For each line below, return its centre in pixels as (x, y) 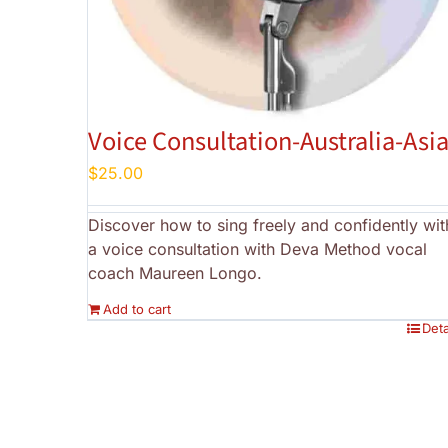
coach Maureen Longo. (175, 273)
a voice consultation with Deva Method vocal (257, 249)
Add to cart (137, 309)
